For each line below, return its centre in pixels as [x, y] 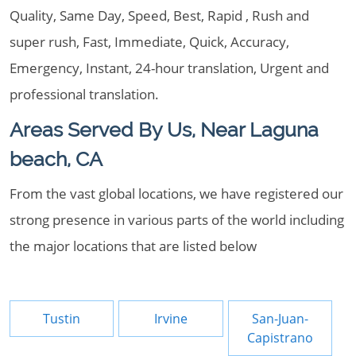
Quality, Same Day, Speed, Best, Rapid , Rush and [159, 15]
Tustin [62, 319]
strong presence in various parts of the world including [177, 220]
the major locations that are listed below [133, 246]
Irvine [171, 319]
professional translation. [84, 94]
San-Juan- [281, 319]
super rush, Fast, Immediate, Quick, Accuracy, [149, 42]
